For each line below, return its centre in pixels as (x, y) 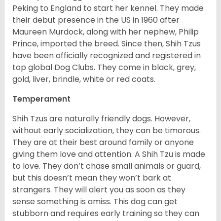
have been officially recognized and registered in (107, 56)
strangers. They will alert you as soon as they (99, 190)
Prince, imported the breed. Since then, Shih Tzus (107, 44)
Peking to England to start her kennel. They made (108, 8)
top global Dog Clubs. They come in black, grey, (104, 68)
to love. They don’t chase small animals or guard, (107, 166)
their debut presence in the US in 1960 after (96, 20)
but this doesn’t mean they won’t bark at (92, 178)
